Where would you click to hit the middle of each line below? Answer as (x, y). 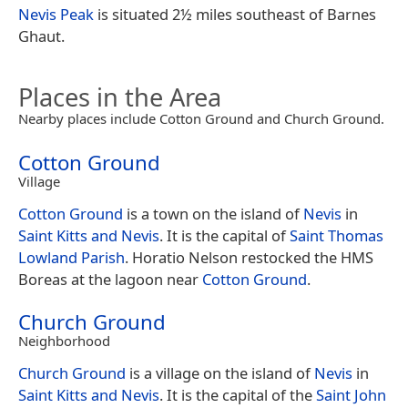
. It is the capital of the (238, 394)
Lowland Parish (71, 257)
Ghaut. (41, 36)
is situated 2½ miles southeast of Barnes (235, 14)
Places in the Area (120, 97)
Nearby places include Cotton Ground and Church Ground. (201, 118)
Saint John (351, 394)
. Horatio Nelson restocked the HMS (249, 257)
